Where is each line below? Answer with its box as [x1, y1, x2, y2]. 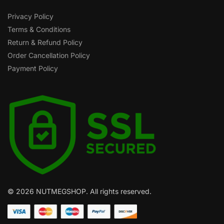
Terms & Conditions [7, 24, 70, 33]
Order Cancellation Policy [7, 50, 90, 59]
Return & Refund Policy [7, 37, 82, 46]
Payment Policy [7, 63, 58, 72]
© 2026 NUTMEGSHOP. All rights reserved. [7, 186, 151, 195]
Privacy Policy [7, 11, 53, 20]
